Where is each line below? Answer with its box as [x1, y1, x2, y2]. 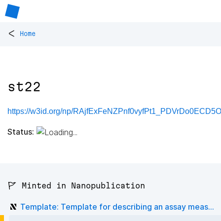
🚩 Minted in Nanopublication [7, 181, 145, 190]
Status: [7, 126, 34, 137]
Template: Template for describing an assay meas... [20, 201, 214, 212]
